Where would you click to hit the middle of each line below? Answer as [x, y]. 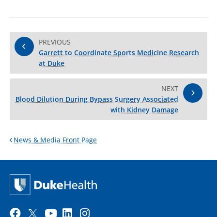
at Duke [52, 63]
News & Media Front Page [55, 140]
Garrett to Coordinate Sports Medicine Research [119, 53]
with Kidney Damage [144, 110]
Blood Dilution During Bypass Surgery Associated [97, 99]
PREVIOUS [55, 42]
